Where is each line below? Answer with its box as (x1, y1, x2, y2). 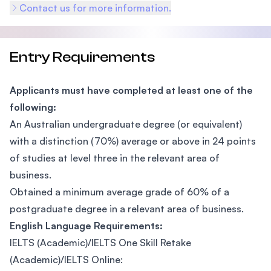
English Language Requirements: (10, 220, 163, 232)
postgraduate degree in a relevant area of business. (10, 203, 244, 215)
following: (10, 101, 56, 113)
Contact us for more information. (19, 2, 171, 14)
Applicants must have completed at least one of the (10, 84, 253, 96)
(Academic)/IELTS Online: (10, 253, 123, 266)
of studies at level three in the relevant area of (10, 152, 220, 164)
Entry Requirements (10, 49, 155, 65)
